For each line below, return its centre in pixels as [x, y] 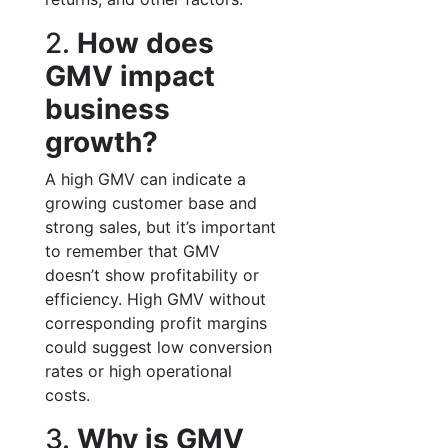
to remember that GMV [132, 251]
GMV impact [130, 76]
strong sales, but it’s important [160, 227]
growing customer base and [151, 203]
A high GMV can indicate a [145, 179]
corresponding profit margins [156, 323]
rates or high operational [138, 371]
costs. [67, 395]
